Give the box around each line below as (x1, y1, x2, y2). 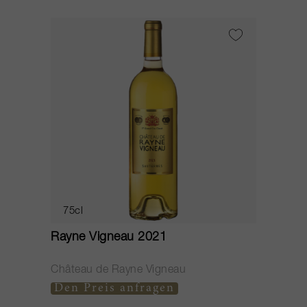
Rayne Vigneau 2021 (51, 232, 167, 244)
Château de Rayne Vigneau (51, 265, 186, 276)
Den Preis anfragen (54, 282, 175, 295)
